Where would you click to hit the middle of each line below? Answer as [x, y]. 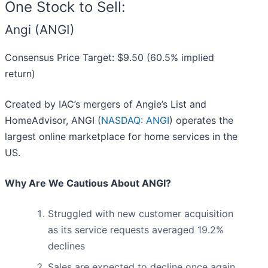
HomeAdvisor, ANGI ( [53, 121]
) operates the [201, 121]
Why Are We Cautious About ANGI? [88, 183]
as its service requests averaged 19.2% [136, 230]
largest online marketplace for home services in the [121, 137]
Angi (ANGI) [40, 30]
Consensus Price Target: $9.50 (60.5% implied [109, 58]
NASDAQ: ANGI [135, 121]
